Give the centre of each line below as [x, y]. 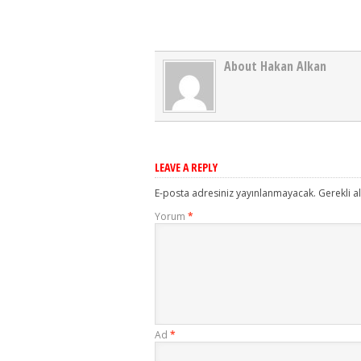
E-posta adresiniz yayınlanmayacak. [235, 193]
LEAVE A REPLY [186, 167]
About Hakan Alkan [275, 66]
